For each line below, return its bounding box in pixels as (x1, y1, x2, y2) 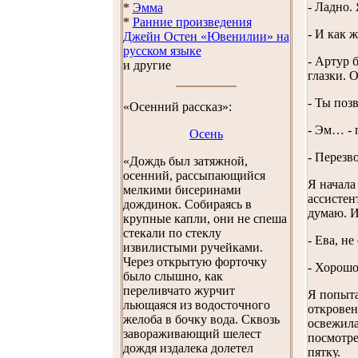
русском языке (122, 44, 201, 58)
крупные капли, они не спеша (122, 212, 287, 225)
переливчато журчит (122, 284, 235, 297)
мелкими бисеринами (122, 183, 241, 197)
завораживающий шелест (122, 327, 261, 340)
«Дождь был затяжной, (122, 154, 248, 168)
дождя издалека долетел (122, 341, 253, 355)
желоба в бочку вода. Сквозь (122, 312, 280, 326)
